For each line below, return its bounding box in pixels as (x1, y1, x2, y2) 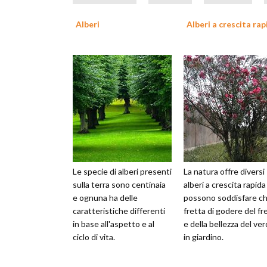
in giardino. (184, 232, 223, 242)
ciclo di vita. (73, 232, 115, 242)
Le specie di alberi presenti (73, 166, 172, 176)
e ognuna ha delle (73, 193, 138, 203)
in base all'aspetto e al (73, 219, 154, 229)
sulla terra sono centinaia (73, 179, 166, 190)
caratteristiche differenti (73, 206, 165, 216)
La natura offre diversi (184, 166, 265, 176)
